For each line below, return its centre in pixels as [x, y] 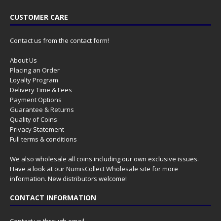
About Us [23, 60]
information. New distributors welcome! [68, 179]
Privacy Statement [37, 129]
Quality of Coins [34, 120]
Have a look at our [38, 169]
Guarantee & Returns [42, 110]
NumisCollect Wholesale [102, 169]
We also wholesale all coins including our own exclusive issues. [104, 159]
